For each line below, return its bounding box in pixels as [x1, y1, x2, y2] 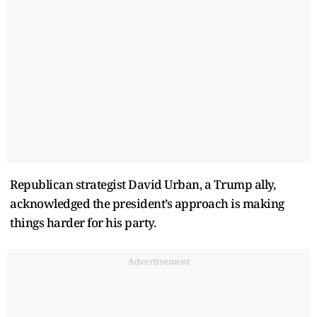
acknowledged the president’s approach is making [10, 195, 284, 212]
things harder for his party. [10, 214, 156, 231]
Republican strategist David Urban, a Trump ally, [10, 176, 275, 193]
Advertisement [127, 255, 190, 268]
